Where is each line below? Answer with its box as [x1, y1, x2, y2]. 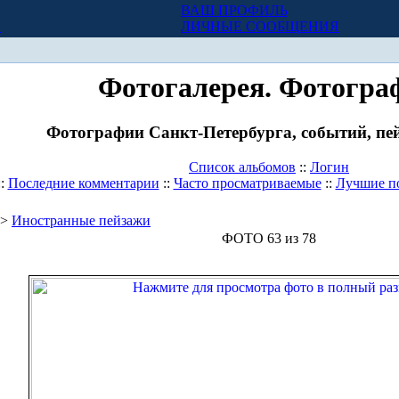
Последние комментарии [7, 175, 159, 191]
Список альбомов [189, 159, 296, 175]
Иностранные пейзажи [12, 213, 151, 229]
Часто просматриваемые [173, 175, 322, 191]
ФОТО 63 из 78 [222, 231, 316, 247]
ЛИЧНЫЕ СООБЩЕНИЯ [181, 19, 339, 34]
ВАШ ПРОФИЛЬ [181, 3, 288, 18]
